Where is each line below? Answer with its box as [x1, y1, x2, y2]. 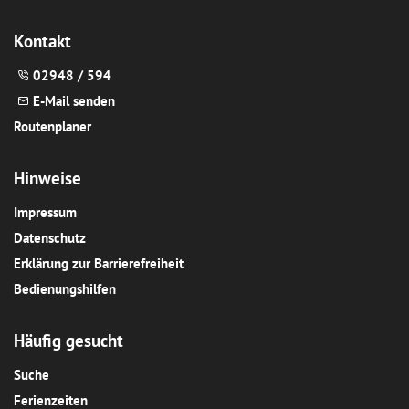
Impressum [14, 203, 77, 221]
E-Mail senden [33, 91, 115, 110]
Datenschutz [14, 228, 86, 246]
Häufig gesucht [14, 329, 123, 351]
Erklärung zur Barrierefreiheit [14, 254, 184, 272]
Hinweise [14, 166, 81, 189]
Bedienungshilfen [14, 279, 116, 298]
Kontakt [14, 29, 71, 52]
